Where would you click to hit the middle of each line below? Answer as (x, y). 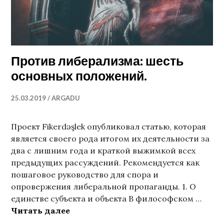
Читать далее (41, 210)
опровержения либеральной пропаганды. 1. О (104, 186)
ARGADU (66, 98)
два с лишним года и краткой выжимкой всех (103, 150)
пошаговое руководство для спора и (85, 174)
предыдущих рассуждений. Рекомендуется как (105, 162)
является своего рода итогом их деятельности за (110, 138)
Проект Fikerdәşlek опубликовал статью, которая (109, 126)
